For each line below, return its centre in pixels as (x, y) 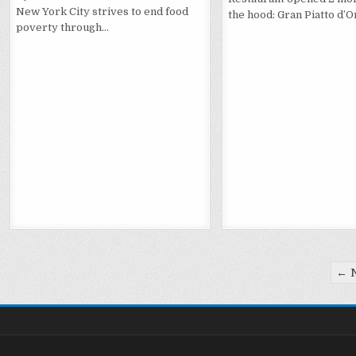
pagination (65, 293)
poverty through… (62, 27)
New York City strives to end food (102, 12)
